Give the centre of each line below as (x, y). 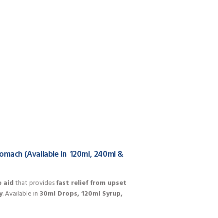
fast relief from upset (91, 183)
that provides (35, 183)
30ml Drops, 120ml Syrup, (81, 194)
